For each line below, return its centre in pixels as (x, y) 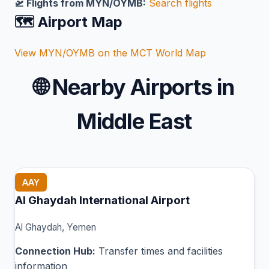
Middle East (134, 121)
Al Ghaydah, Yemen (56, 227)
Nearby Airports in (141, 87)
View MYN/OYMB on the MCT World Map (110, 53)
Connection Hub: (55, 251)
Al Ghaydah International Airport (102, 200)
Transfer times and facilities (159, 251)
